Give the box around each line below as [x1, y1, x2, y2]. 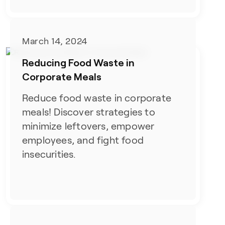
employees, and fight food [22, 135, 144, 146]
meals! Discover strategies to [22, 106, 155, 118]
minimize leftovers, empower [22, 121, 155, 132]
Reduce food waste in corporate [22, 92, 172, 104]
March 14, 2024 [22, 36, 87, 47]
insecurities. [22, 149, 76, 160]
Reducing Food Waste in [22, 56, 135, 69]
